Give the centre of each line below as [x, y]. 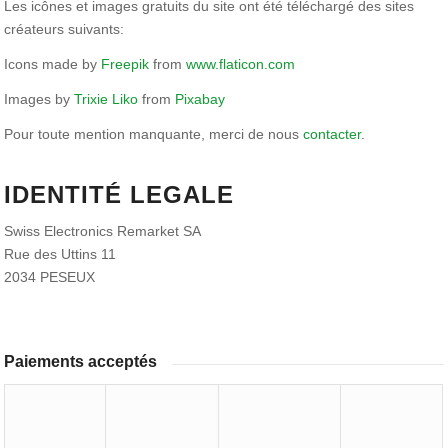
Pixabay [200, 98]
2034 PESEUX [50, 276]
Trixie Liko [106, 98]
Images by [39, 98]
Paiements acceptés [81, 362]
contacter [332, 133]
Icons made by [53, 63]
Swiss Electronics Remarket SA [103, 230]
